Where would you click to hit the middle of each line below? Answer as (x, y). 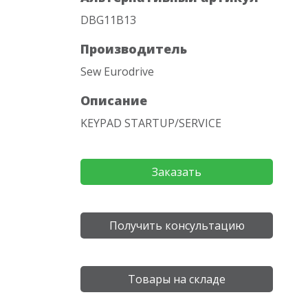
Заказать (177, 172)
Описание (114, 100)
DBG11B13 (108, 20)
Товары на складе (177, 279)
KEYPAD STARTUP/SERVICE (151, 123)
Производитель (134, 49)
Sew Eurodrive (117, 71)
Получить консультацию (177, 225)
